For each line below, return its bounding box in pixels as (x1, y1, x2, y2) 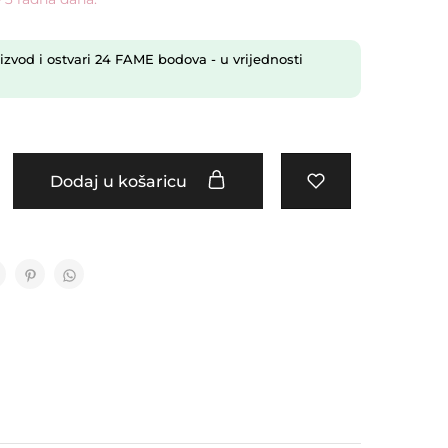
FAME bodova (110, 51, 207, 67)
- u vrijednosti (206, 51, 303, 67)
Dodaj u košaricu (49, 171, 191, 191)
